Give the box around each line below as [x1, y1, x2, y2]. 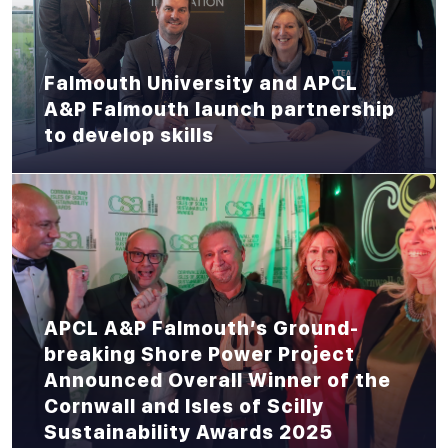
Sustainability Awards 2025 [44, 421, 333, 445]
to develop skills [44, 123, 214, 147]
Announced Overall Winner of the [44, 369, 391, 393]
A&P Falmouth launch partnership [44, 97, 395, 121]
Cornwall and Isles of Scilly [44, 395, 324, 419]
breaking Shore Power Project [44, 343, 355, 367]
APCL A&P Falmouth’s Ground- [44, 317, 359, 341]
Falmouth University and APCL [44, 71, 358, 95]
